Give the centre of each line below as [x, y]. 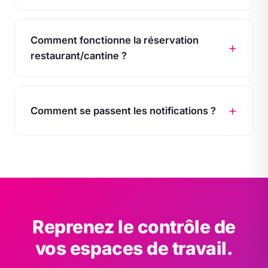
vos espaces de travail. [134, 248]
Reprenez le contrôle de [134, 227]
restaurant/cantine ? [79, 56]
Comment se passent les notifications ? [123, 111]
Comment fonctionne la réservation [115, 40]
